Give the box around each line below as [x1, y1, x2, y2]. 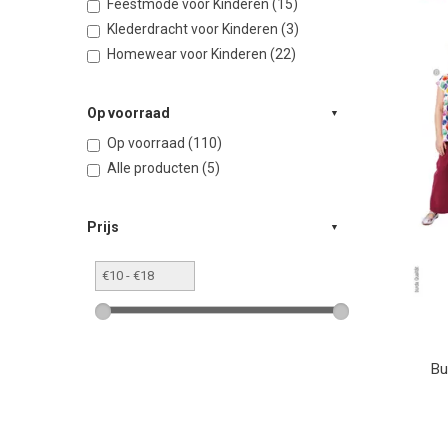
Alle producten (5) [107, 160, 220, 176]
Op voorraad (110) [107, 135, 222, 151]
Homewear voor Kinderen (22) [107, 46, 296, 62]
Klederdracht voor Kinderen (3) [107, 21, 299, 37]
